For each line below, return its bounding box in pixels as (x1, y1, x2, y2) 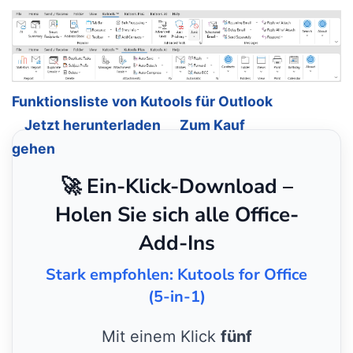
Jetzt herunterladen (24, 117, 161, 134)
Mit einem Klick (101, 327, 221, 347)
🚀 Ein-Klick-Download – (60, 173, 293, 201)
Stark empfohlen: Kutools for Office (46, 264, 307, 286)
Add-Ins (138, 229, 215, 258)
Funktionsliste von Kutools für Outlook (12, 93, 273, 110)
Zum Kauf (180, 117, 245, 134)
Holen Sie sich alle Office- (54, 201, 299, 229)
